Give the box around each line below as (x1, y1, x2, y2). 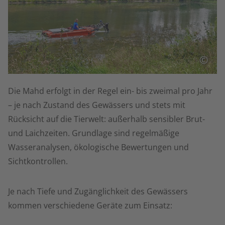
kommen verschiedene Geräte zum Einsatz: (8, 200, 172, 211)
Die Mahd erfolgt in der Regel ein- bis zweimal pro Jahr (8, 85, 212, 96)
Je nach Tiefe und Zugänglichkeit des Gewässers (8, 186, 188, 197)
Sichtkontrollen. (8, 156, 68, 167)
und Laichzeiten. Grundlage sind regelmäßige (8, 128, 179, 139)
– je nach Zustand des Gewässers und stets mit (8, 99, 185, 110)
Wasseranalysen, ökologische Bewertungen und (8, 142, 189, 153)
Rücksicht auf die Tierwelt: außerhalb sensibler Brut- (8, 114, 205, 125)
